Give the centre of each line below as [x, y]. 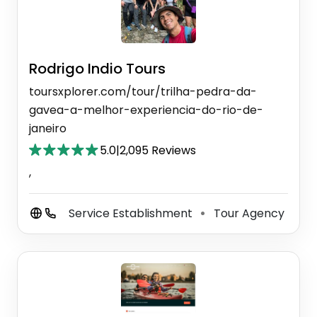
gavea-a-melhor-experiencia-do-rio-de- [146, 110]
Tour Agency [248, 213]
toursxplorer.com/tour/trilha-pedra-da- [143, 91]
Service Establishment [132, 213]
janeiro [48, 128]
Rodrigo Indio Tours [97, 68]
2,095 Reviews [158, 150]
